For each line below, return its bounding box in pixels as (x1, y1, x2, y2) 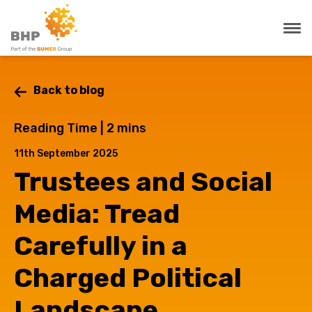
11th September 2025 (14, 148, 118, 159)
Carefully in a (14, 230, 187, 262)
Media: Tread (14, 198, 180, 230)
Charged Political (14, 262, 242, 294)
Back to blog (33, 84, 104, 97)
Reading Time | (14, 120, 107, 136)
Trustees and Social (14, 166, 272, 198)
